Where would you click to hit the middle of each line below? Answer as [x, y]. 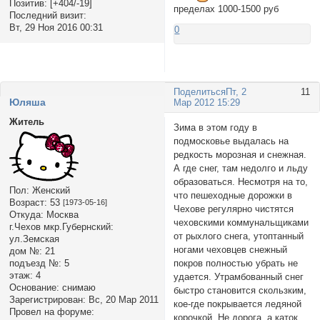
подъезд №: [35, 264]
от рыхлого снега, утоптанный [239, 236]
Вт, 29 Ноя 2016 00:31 [56, 28]
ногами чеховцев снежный [231, 249]
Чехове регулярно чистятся [234, 209]
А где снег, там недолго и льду [241, 168]
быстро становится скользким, [240, 290]
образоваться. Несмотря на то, [241, 181]
